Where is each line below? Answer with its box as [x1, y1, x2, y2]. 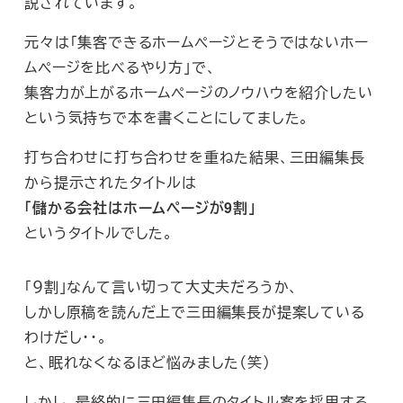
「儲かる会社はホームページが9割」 [24, 197, 256, 219]
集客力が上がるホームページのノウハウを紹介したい [24, 82, 373, 103]
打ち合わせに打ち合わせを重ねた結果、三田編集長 [24, 147, 365, 168]
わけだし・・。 [24, 327, 108, 348]
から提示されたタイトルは [24, 172, 197, 193]
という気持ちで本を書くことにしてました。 [24, 107, 310, 129]
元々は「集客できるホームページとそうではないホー [24, 31, 369, 53]
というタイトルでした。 [24, 222, 174, 244]
